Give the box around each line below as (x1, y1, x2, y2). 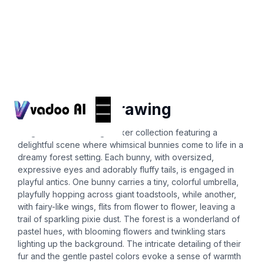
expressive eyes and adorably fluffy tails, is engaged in (18, 164, 234, 174)
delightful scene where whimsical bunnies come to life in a (18, 140, 243, 150)
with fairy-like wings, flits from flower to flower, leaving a (18, 202, 235, 212)
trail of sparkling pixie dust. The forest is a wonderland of (18, 214, 240, 224)
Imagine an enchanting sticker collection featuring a (18, 127, 217, 137)
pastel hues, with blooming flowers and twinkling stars (18, 226, 226, 236)
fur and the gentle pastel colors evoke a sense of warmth (18, 251, 241, 261)
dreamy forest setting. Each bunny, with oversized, (18, 152, 214, 162)
